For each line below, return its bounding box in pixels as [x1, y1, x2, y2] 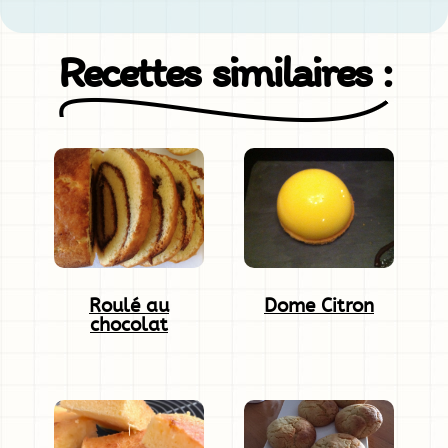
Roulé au [89, 296, 169, 316]
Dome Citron [264, 296, 374, 316]
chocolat [90, 315, 168, 335]
